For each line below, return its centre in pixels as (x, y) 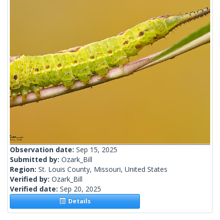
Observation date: (43, 150)
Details (78, 201)
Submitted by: (36, 160)
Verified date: (35, 189)
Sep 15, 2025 (97, 150)
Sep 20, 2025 (81, 189)
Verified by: (31, 179)
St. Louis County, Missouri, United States (103, 169)
